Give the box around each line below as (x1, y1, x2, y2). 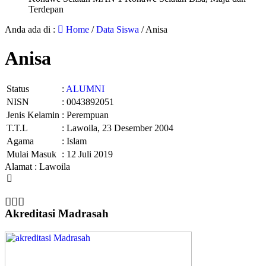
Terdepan (28, 4, 64, 14)
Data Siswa (96, 24, 139, 34)
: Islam (62, 136, 87, 147)
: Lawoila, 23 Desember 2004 (62, 123, 173, 134)
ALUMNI (66, 84, 104, 94)
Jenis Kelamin (7, 110, 59, 121)
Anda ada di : (5, 24, 58, 34)
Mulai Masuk (7, 149, 56, 160)
